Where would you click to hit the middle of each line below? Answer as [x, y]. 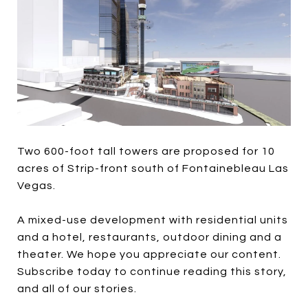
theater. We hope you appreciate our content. [149, 254]
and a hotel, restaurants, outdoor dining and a [150, 237]
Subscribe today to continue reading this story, [152, 271]
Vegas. [36, 185]
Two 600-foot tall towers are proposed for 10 [146, 151]
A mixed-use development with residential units [153, 220]
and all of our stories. [77, 288]
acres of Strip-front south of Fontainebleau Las [153, 168]
